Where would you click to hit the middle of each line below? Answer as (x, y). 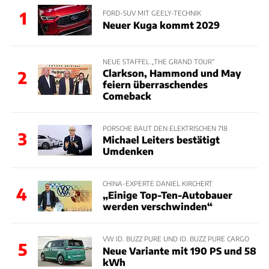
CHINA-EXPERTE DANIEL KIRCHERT (157, 183)
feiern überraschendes (155, 84)
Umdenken (128, 151)
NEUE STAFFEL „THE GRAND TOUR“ (159, 61)
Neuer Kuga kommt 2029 (161, 25)
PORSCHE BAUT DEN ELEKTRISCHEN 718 (165, 128)
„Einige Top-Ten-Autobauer (167, 195)
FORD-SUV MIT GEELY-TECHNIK (152, 13)
